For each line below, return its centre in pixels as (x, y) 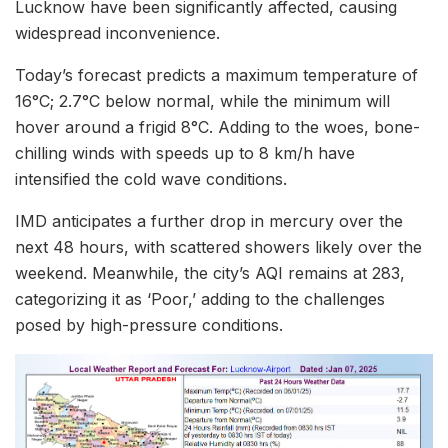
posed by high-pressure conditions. (149, 324)
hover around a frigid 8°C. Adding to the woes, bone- (217, 126)
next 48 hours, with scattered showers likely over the (218, 246)
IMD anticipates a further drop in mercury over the (209, 220)
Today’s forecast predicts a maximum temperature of (216, 74)
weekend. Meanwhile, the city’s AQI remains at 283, (210, 272)
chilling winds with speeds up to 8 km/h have (185, 152)
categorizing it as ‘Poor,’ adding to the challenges (200, 298)
